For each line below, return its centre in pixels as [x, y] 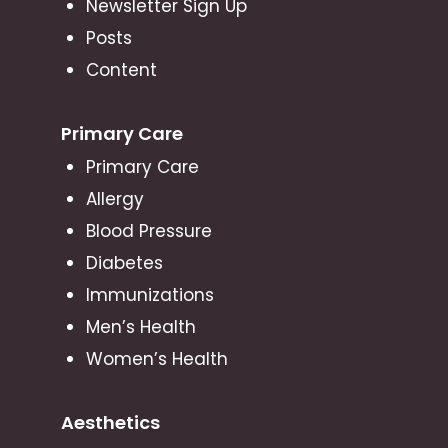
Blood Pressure [148, 230]
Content [121, 69]
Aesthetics [110, 422]
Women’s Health [156, 358]
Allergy [114, 198]
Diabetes [124, 262]
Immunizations [149, 294]
